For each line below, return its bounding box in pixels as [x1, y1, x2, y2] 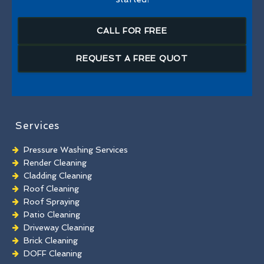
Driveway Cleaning [24, 222, 94, 232]
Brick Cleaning [24, 235, 78, 245]
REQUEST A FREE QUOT [76, 54, 188, 64]
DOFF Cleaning [24, 248, 82, 258]
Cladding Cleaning [24, 170, 92, 180]
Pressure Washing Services [24, 144, 128, 154]
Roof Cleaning [24, 183, 79, 193]
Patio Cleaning [24, 209, 80, 219]
